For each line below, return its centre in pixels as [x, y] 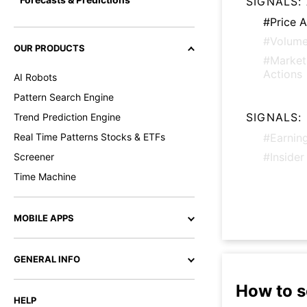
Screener [34, 157]
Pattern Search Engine [64, 97]
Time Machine [45, 176]
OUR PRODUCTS [49, 48]
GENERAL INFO [47, 259]
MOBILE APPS [44, 218]
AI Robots [35, 77]
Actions [283, 74]
